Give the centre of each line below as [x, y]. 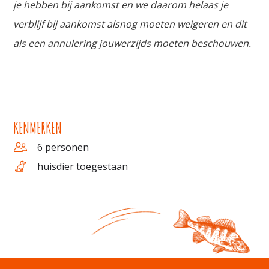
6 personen [63, 147]
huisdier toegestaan [83, 167]
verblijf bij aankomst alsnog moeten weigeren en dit [130, 24]
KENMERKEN [38, 128]
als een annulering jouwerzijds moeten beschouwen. [132, 44]
